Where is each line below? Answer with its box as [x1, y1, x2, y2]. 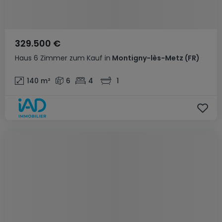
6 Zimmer [34, 53, 67, 63]
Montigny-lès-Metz [111, 53, 183, 63]
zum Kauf [69, 53, 103, 63]
